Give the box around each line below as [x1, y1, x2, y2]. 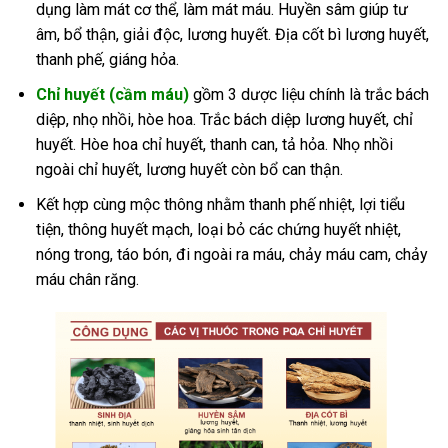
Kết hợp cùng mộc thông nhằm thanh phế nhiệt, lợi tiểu [35, 194, 405, 214]
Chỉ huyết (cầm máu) [35, 84, 189, 104]
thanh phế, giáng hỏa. [35, 50, 179, 70]
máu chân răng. [35, 269, 139, 289]
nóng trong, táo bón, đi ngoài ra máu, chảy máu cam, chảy [35, 244, 428, 264]
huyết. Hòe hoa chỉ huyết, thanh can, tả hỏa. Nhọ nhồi [35, 134, 393, 154]
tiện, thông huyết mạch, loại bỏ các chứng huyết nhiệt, [35, 219, 401, 239]
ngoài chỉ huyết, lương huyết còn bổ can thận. [35, 159, 343, 179]
